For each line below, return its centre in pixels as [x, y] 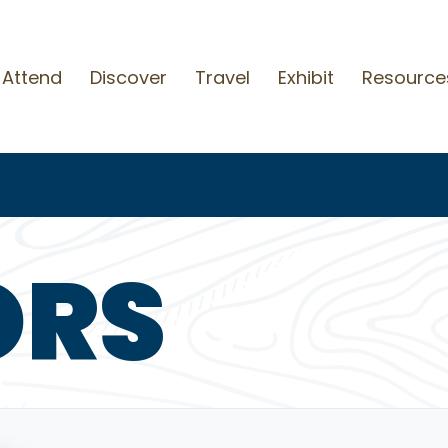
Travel [222, 77]
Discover [128, 77]
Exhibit [305, 77]
